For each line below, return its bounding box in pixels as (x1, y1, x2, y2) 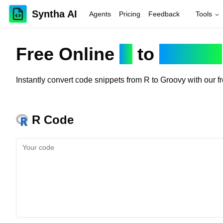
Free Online (16, 44, 119, 64)
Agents (89, 10, 111, 18)
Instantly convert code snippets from (16, 76, 144, 84)
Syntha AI (32, 8, 77, 19)
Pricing (119, 10, 140, 18)
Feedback (148, 10, 180, 18)
